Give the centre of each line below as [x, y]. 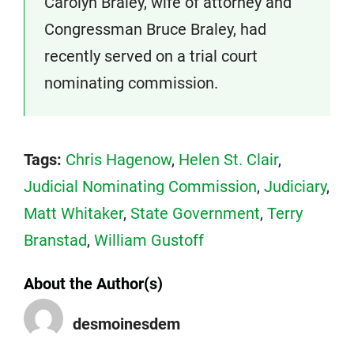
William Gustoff [149, 240]
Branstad [55, 240]
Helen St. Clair [228, 160]
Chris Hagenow [119, 160]
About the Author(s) [93, 284]
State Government [195, 213]
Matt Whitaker [73, 213]
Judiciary [295, 186]
